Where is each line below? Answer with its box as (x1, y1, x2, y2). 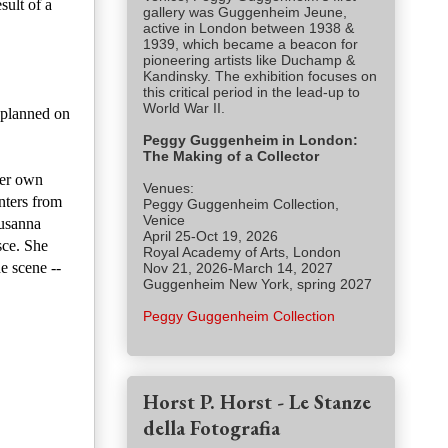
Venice (143, 212, 185, 229)
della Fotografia (143, 415, 280, 442)
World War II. (143, 100, 229, 117)
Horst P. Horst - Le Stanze (143, 389, 371, 416)
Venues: (143, 180, 194, 197)
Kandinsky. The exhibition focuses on (143, 68, 377, 85)
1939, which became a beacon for (143, 36, 358, 53)
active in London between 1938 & (143, 20, 354, 37)
